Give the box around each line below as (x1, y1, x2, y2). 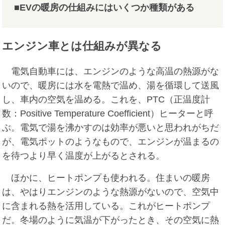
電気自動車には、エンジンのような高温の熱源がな (2, 66, 219, 77)
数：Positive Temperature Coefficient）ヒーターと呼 (2, 108, 214, 119)
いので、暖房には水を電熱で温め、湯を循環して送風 (2, 80, 219, 91)
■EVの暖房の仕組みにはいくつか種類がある (14, 3, 195, 13)
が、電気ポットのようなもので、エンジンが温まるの (2, 137, 219, 147)
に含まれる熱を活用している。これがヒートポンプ (2, 201, 210, 211)
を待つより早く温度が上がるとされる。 (2, 151, 165, 161)
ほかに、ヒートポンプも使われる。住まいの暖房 (2, 173, 210, 183)
